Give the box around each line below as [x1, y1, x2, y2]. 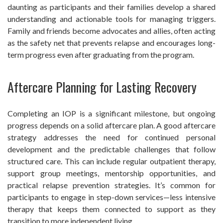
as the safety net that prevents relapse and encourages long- [7, 37, 216, 47]
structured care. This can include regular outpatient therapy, [7, 156, 216, 166]
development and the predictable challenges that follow [7, 144, 216, 154]
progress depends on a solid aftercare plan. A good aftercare [7, 120, 216, 130]
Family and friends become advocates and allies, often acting [7, 25, 216, 35]
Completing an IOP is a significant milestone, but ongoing [7, 109, 216, 118]
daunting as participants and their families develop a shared [7, 1, 216, 11]
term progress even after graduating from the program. [7, 49, 194, 59]
